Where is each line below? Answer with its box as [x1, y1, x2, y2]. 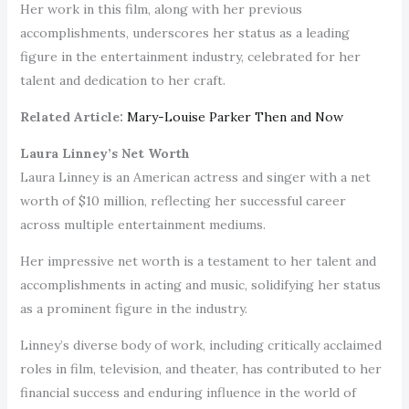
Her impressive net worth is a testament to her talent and [19, 252, 376, 269]
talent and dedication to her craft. [19, 71, 225, 89]
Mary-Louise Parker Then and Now [126, 108, 343, 125]
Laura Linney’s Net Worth [19, 144, 190, 162]
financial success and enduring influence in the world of [19, 383, 356, 401]
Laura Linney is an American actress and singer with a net [19, 168, 371, 185]
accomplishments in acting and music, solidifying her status [19, 276, 381, 293]
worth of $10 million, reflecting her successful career [19, 192, 346, 209]
